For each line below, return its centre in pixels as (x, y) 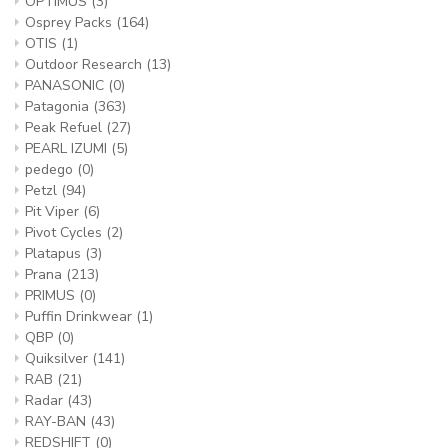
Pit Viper (54, 211)
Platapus (55, 253)
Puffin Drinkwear (80, 316)
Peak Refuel (65, 127)
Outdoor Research (85, 64)
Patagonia (59, 106)
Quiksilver (58, 358)
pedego (51, 169)
